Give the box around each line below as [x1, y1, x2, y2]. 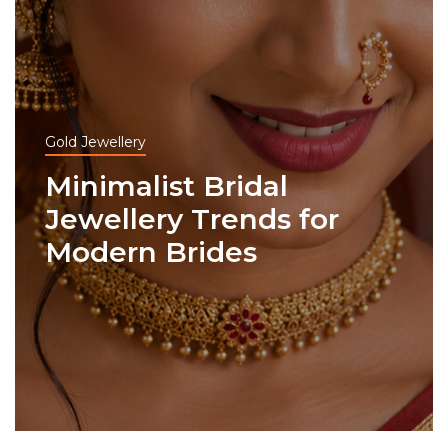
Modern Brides [45, 235, 257, 269]
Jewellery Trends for [45, 202, 339, 236]
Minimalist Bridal [45, 169, 288, 203]
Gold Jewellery [45, 133, 146, 151]
